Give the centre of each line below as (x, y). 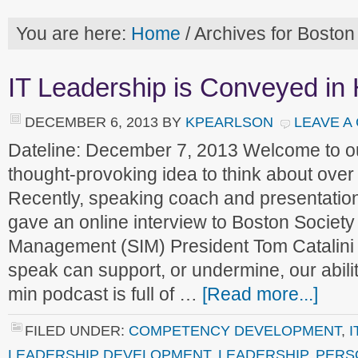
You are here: (74, 34)
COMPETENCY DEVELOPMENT (235, 330)
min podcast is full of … (105, 294)
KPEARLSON (229, 122)
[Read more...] (260, 294)
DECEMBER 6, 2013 (91, 122)
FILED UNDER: (77, 330)
